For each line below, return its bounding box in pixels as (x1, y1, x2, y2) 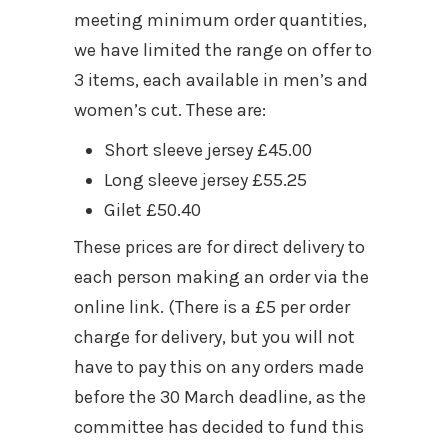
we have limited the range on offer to (74, 38, 372, 61)
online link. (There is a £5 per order (74, 295, 350, 318)
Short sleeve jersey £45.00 (104, 138, 312, 161)
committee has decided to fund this (74, 415, 364, 438)
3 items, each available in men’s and (74, 68, 368, 91)
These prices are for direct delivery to (74, 235, 365, 258)
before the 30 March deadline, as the (74, 385, 366, 408)
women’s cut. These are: (74, 98, 266, 121)
